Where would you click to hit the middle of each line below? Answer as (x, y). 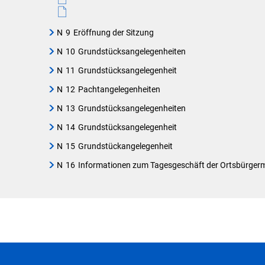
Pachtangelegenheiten (119, 89)
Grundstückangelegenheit (125, 146)
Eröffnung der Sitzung (113, 33)
